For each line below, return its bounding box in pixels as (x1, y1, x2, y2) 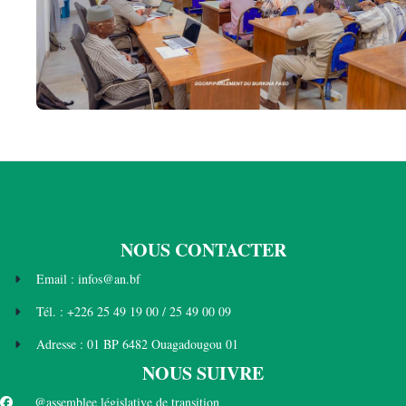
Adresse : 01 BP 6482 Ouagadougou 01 (36, 334, 238, 353)
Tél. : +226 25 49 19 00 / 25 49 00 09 (36, 302, 231, 320)
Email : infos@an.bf (36, 269, 140, 287)
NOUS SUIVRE (142, 359, 264, 386)
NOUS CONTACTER (120, 236, 286, 263)
